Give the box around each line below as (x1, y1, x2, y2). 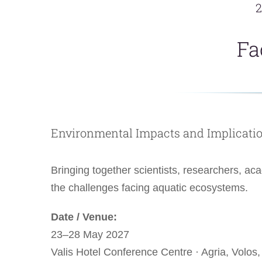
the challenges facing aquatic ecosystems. (50, 181, 248, 194)
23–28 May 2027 (50, 228, 129, 240)
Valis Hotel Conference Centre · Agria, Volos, (50, 246, 260, 258)
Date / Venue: (50, 211, 117, 223)
